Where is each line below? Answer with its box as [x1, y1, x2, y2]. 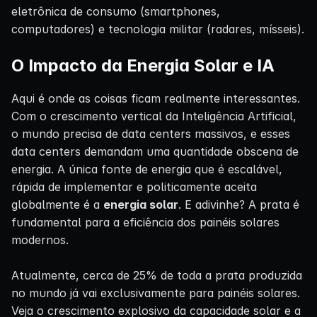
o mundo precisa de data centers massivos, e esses [11, 126, 290, 141]
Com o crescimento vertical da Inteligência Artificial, [11, 108, 296, 123]
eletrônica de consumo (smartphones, [11, 4, 220, 18]
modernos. [11, 232, 69, 247]
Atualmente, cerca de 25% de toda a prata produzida [11, 267, 302, 282]
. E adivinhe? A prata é [178, 197, 299, 212]
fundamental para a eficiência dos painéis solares [11, 214, 279, 229]
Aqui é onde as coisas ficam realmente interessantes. [11, 91, 300, 105]
